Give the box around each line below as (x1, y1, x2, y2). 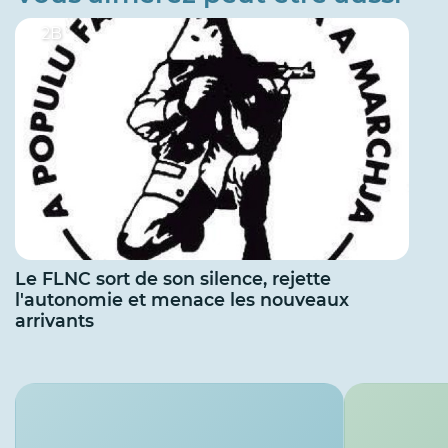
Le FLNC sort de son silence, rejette (15, 268, 331, 290)
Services (15, 378, 125, 411)
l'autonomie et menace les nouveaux (15, 289, 349, 311)
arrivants (15, 310, 94, 332)
